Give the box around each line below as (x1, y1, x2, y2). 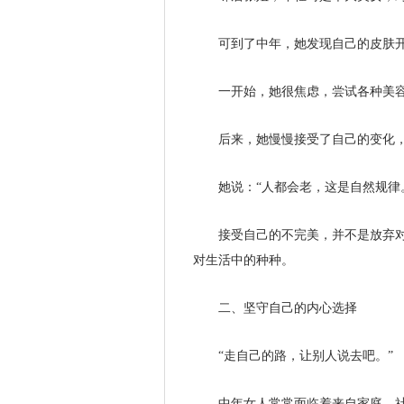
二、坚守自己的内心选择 (218, 301, 357, 315)
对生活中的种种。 (193, 253, 294, 267)
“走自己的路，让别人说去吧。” (218, 349, 393, 363)
